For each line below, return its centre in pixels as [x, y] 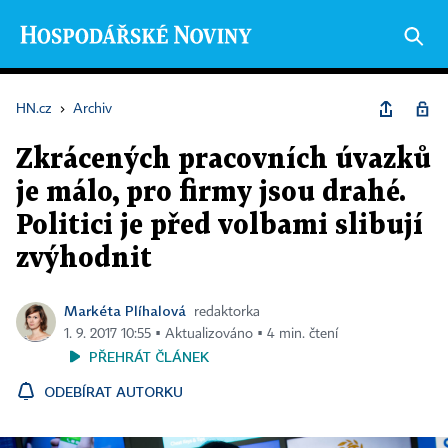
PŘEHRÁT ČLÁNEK [149, 356]
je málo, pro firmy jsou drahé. [211, 193]
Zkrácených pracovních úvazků [223, 160]
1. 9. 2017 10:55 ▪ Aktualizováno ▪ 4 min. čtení [201, 334]
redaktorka [227, 312]
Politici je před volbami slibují [219, 226]
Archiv [92, 109]
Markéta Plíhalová [125, 310]
